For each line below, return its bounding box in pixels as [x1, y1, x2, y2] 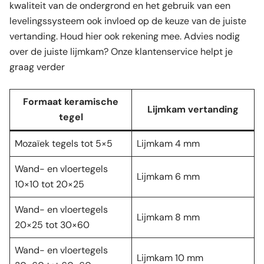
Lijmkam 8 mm [137, 210, 200, 223]
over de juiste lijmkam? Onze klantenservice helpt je [9, 45, 233, 58]
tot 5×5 [78, 137, 113, 150]
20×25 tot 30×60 [15, 218, 90, 231]
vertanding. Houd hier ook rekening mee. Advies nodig [9, 29, 240, 42]
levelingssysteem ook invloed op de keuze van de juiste [9, 14, 246, 27]
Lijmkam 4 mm [137, 137, 200, 150]
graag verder [9, 60, 65, 73]
